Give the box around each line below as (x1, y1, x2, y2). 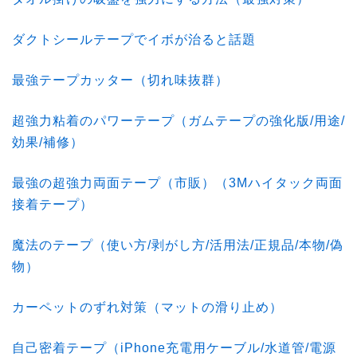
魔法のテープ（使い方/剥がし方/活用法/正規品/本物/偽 (12, 238, 343, 252)
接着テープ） (12, 198, 93, 211)
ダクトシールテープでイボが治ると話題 (12, 33, 256, 46)
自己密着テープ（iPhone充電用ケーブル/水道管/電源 (12, 341, 336, 355)
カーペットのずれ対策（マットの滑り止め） (12, 300, 283, 314)
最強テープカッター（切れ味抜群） (12, 73, 229, 87)
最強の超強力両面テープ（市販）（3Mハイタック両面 (12, 176, 343, 190)
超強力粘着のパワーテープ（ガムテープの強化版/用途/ (12, 114, 345, 127)
